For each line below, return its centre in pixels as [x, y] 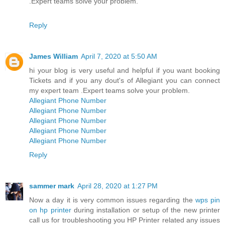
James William [53, 57]
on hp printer [51, 210]
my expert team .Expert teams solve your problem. [109, 91]
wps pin [208, 200]
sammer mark [52, 186]
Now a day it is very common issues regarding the [112, 200]
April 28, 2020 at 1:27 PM [118, 186]
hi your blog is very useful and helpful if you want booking [125, 71]
